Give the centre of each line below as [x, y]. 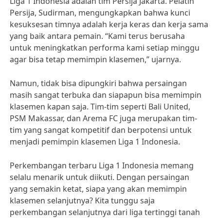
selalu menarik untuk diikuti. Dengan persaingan [100, 177]
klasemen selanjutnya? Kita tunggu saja [82, 200]
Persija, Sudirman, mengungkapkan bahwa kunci [100, 13]
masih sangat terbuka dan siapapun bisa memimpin [106, 95]
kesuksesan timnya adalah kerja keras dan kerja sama [109, 24]
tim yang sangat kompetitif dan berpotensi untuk [101, 130]
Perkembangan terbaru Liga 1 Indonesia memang [102, 165]
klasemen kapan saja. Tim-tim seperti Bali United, [100, 107]
